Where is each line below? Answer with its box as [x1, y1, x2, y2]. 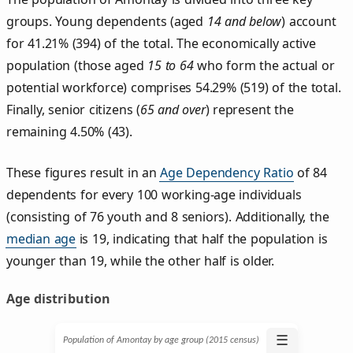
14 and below [206, 12, 282, 30]
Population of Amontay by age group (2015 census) [62, 335, 259, 345]
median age [6, 229, 76, 247]
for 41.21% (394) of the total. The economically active [6, 34, 316, 52]
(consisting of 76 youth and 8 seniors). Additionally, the [6, 207, 329, 225]
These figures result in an [6, 163, 161, 181]
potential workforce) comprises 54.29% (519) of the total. [6, 78, 341, 96]
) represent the [205, 100, 294, 118]
